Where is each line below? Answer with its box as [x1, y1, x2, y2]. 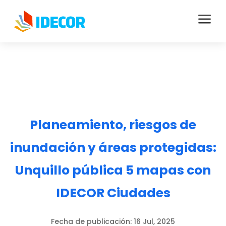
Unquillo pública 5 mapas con [15, 161, 211, 179]
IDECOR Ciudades [55, 184, 171, 202]
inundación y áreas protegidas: [10, 139, 216, 156]
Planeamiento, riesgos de [30, 116, 196, 134]
